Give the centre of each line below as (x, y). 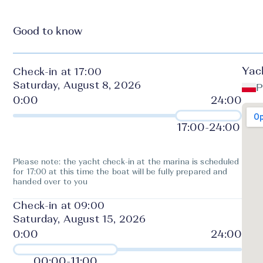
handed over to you (50, 182)
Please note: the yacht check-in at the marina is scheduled (126, 162)
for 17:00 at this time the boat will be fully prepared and (120, 172)
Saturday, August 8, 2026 (77, 85)
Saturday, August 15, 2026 (80, 219)
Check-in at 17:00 (57, 72)
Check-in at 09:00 (59, 206)
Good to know (48, 31)
